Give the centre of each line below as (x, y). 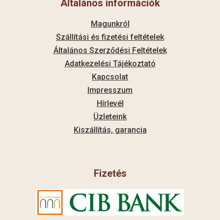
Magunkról (110, 24)
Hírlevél (110, 104)
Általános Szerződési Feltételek (110, 51)
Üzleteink (110, 117)
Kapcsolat (110, 77)
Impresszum (110, 90)
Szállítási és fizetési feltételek (110, 37)
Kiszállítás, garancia (110, 130)
